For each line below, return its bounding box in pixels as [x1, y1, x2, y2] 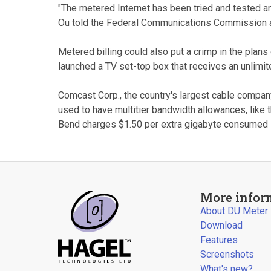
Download [200, 220, 243, 231]
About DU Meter [200, 205, 269, 217]
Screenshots [200, 249, 255, 260]
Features [200, 234, 238, 246]
